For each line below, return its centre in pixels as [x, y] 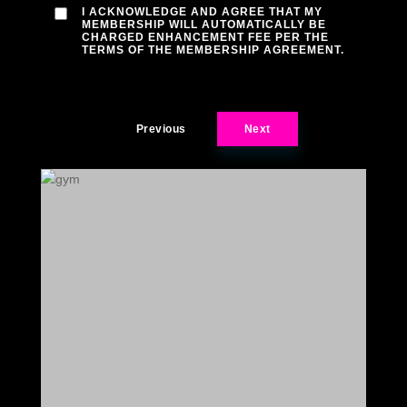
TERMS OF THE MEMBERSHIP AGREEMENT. [213, 50]
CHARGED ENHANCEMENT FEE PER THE [205, 38]
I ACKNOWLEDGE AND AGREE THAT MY [202, 12]
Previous [161, 129]
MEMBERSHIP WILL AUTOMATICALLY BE [203, 25]
